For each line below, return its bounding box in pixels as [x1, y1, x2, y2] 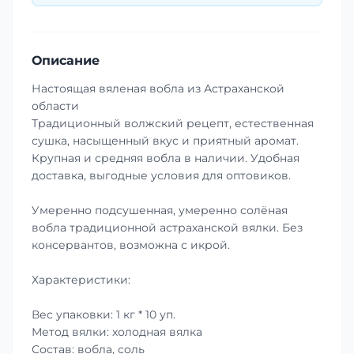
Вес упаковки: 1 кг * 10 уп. [32, 307, 175, 322]
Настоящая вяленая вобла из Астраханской [32, 81, 284, 96]
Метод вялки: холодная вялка [32, 324, 202, 339]
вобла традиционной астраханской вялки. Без [32, 220, 303, 235]
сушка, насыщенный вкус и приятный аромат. [32, 133, 299, 148]
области [32, 98, 79, 113]
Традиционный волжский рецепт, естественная [32, 115, 314, 130]
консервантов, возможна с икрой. [32, 237, 230, 252]
